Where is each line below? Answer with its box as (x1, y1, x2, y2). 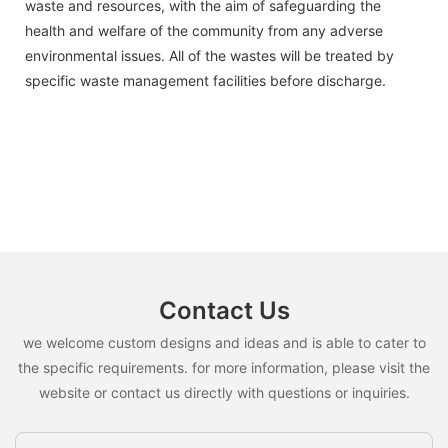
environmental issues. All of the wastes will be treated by (25, 46, 394, 64)
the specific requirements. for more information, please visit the (18, 358, 430, 376)
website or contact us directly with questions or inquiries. (38, 383, 410, 401)
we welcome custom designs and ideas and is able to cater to (22, 333, 426, 351)
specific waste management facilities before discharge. (25, 71, 386, 89)
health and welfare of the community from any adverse (25, 21, 383, 39)
